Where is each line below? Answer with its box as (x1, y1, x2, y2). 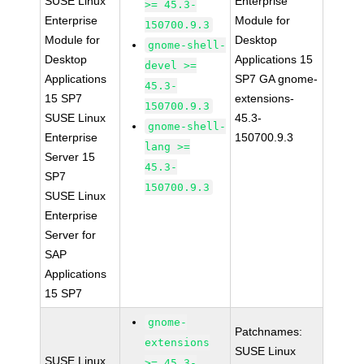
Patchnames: (235, 325, 303, 338)
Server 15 (45, 150, 96, 163)
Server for (45, 228, 97, 241)
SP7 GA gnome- (235, 72, 318, 85)
